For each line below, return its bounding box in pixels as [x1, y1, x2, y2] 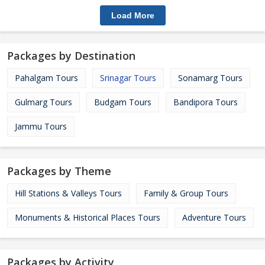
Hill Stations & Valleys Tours [15, 188, 122, 199]
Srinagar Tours [100, 72, 156, 83]
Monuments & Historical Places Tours [15, 212, 160, 223]
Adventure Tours [182, 212, 246, 223]
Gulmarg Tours [15, 96, 72, 108]
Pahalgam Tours [15, 72, 78, 83]
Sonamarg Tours [178, 72, 243, 83]
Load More [111, 11, 154, 20]
